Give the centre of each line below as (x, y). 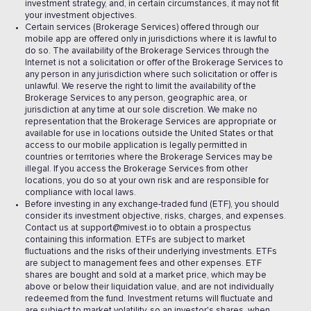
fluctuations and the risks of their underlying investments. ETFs (151, 252)
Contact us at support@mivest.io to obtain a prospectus (138, 228)
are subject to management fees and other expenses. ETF (143, 263)
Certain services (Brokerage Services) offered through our (142, 27)
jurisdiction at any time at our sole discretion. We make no (141, 110)
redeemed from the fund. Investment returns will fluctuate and (149, 299)
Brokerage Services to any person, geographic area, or (136, 98)
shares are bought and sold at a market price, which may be (146, 275)
